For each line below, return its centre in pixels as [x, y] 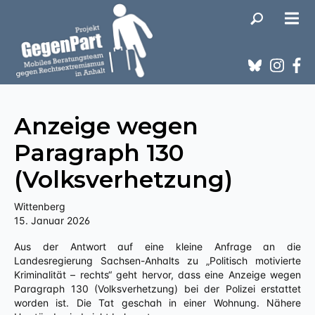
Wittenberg [40, 206]
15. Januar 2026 [52, 220]
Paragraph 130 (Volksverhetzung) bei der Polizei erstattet [157, 289]
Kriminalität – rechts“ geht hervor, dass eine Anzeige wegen [157, 275]
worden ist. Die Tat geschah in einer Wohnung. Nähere [157, 303]
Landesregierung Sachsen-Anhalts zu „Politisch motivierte [157, 261]
